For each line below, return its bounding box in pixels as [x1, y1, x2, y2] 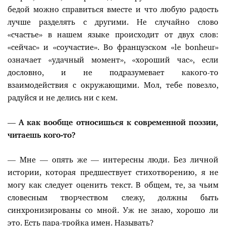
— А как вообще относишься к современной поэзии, [8, 119, 218, 127]
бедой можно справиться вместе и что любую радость [8, 6, 218, 14]
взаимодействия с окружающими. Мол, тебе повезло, [8, 81, 218, 89]
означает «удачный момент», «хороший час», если [8, 56, 218, 64]
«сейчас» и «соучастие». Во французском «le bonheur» [8, 43, 218, 51]
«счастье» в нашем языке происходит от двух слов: [8, 31, 218, 39]
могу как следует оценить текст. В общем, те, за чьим [8, 181, 218, 189]
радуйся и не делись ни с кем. [8, 94, 118, 102]
